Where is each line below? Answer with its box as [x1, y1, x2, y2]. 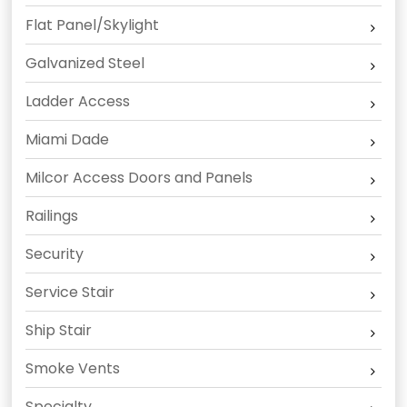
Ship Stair [25, 320, 93, 342]
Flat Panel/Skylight [25, 15, 160, 36]
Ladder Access [25, 91, 131, 113]
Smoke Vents [25, 358, 121, 380]
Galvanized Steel [25, 53, 145, 74]
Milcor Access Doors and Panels [25, 167, 253, 189]
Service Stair [25, 282, 115, 303]
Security [25, 243, 84, 265]
